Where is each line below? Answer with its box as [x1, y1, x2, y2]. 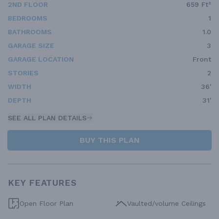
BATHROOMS [8, 28, 52, 36]
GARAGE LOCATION [8, 55, 74, 64]
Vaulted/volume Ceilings [127, 199, 206, 208]
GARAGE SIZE [8, 42, 54, 50]
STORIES [8, 69, 39, 77]
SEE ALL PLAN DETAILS [8, 114, 87, 122]
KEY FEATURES [8, 177, 77, 188]
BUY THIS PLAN [79, 135, 140, 145]
